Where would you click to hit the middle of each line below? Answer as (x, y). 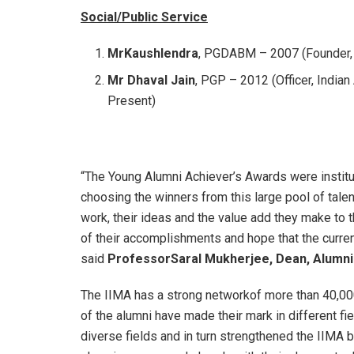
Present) (132, 100)
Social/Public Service (144, 17)
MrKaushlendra (153, 53)
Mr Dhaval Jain (152, 80)
